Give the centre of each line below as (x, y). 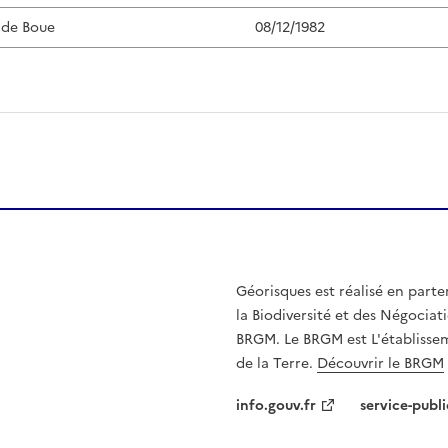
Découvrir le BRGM (380, 363)
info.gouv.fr (276, 405)
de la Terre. (276, 363)
